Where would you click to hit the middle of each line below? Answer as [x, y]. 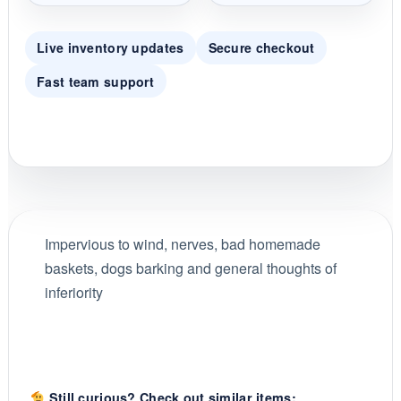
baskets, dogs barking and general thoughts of [190, 269]
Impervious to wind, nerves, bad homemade [182, 244]
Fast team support [95, 81]
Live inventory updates [111, 48]
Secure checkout [261, 48]
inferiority [73, 293]
